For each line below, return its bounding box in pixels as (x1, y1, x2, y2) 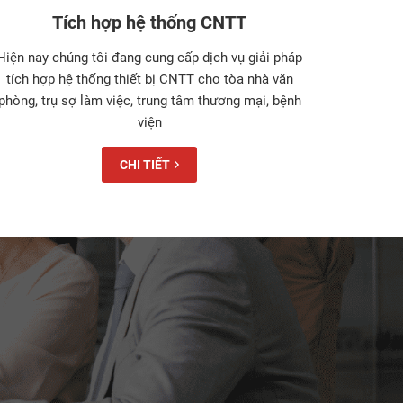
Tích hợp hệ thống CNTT (52, 11, 246, 33)
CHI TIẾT (120, 157, 170, 172)
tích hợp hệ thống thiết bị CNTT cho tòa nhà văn (5, 70, 293, 87)
